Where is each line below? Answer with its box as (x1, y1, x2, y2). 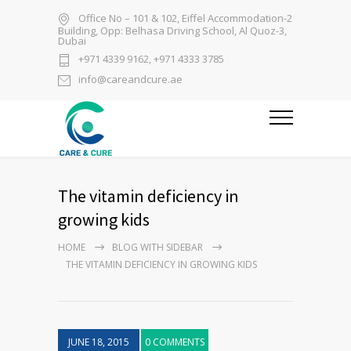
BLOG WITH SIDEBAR (112, 241, 203, 254)
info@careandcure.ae (78, 72, 183, 87)
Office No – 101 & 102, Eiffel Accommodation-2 (78, 11, 292, 26)
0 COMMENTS (145, 335, 204, 349)
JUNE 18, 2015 (68, 335, 129, 349)
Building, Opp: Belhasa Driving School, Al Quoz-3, (58, 24, 287, 38)
